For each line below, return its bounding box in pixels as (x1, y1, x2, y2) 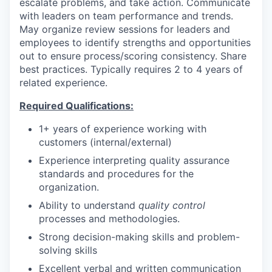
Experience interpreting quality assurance (39, 154, 229, 166)
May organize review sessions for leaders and (19, 22, 230, 35)
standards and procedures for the (39, 167, 194, 180)
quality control (138, 199, 205, 211)
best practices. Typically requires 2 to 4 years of (19, 63, 243, 75)
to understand (68, 199, 138, 211)
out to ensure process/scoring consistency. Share (19, 49, 246, 62)
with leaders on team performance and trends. (19, 9, 233, 22)
